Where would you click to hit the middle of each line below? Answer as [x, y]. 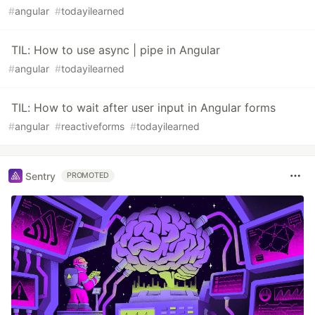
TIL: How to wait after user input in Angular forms [143, 108]
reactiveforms [93, 126]
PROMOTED [88, 175]
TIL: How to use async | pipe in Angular [116, 50]
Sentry [40, 176]
